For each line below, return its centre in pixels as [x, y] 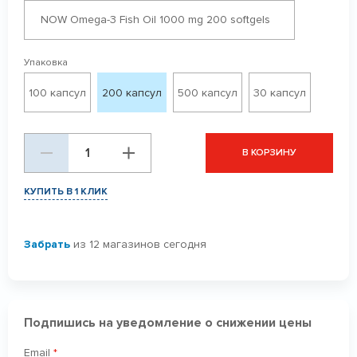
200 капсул [132, 92]
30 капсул [280, 92]
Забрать [47, 244]
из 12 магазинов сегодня [138, 244]
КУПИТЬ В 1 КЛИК [66, 192]
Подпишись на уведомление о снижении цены [168, 323]
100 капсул [57, 92]
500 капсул [208, 92]
